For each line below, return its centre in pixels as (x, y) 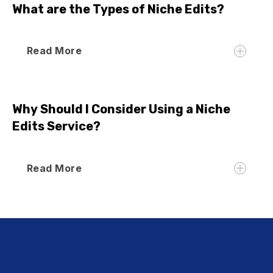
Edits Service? (56, 126)
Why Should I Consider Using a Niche (121, 109)
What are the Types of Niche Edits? (118, 9)
